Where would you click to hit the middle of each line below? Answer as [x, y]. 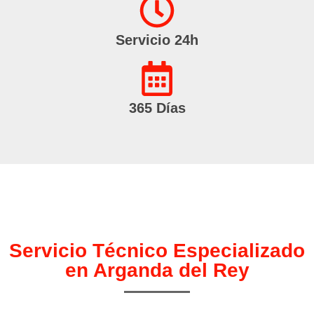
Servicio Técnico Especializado [157, 251]
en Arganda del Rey [157, 271]
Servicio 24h [157, 40]
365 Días [157, 108]
